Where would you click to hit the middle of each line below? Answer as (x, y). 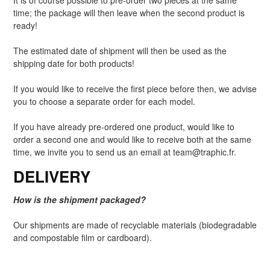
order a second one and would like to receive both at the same (132, 140)
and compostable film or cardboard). (83, 238)
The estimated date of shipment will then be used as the (120, 51)
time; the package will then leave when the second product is (129, 13)
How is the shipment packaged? (80, 200)
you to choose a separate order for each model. (104, 102)
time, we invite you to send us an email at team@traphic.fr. (125, 152)
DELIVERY (52, 177)
